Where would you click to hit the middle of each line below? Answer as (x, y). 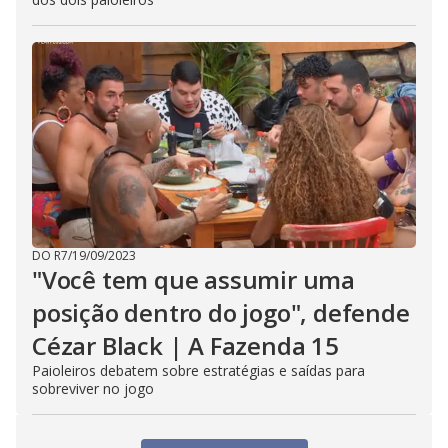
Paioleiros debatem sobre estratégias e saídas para (198, 370)
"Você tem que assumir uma (193, 279)
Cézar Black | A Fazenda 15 (185, 345)
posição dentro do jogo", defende (221, 312)
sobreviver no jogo (93, 388)
